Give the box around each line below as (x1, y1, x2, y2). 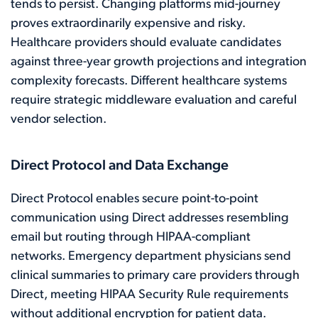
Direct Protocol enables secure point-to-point (11, 192, 258, 206)
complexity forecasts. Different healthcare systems (11, 74, 287, 88)
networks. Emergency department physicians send (11, 249, 291, 263)
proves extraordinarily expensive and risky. (11, 16, 246, 31)
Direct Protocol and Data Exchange (11, 158, 229, 173)
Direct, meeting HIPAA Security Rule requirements (11, 287, 288, 302)
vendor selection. (11, 112, 106, 126)
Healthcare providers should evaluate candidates (11, 35, 281, 50)
